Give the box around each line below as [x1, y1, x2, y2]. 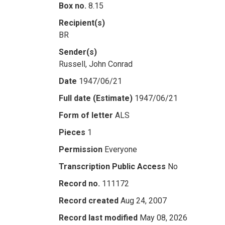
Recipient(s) [59, 18, 105, 28]
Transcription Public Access [59, 162, 166, 171]
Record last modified [59, 213, 138, 222]
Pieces [59, 128, 85, 137]
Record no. [59, 179, 100, 188]
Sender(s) [59, 47, 97, 57]
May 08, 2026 [140, 213, 187, 222]
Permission [59, 145, 102, 154]
